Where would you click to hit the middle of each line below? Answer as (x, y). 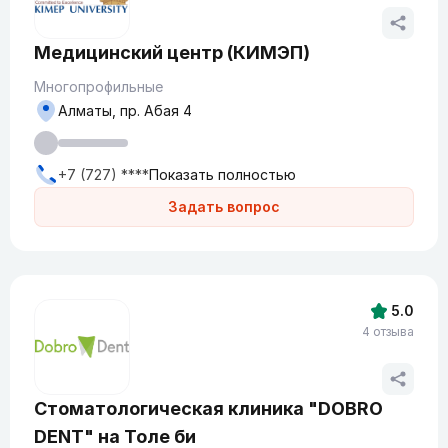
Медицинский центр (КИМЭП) (172, 52)
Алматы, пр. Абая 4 (125, 110)
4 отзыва (388, 331)
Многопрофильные (98, 86)
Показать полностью (222, 174)
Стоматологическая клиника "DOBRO (208, 408)
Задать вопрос (224, 206)
